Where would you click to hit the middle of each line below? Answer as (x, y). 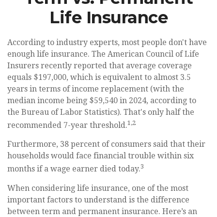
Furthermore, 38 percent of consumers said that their (106, 144)
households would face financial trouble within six (101, 156)
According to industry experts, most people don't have (107, 42)
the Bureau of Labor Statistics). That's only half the (101, 112)
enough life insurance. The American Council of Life (103, 54)
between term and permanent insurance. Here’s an (102, 211)
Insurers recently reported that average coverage (100, 66)
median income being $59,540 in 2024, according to (102, 101)
